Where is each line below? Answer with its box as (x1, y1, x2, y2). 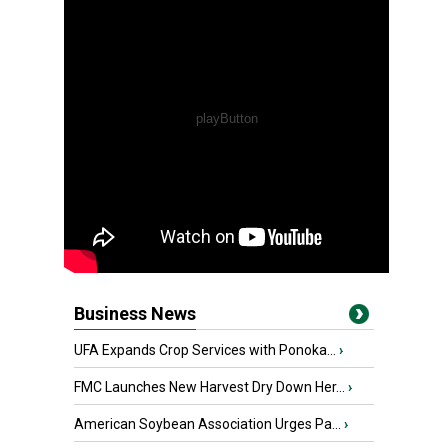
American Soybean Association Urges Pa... (74, 416, 341, 432)
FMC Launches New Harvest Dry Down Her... (74, 379, 345, 395)
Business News (74, 303, 196, 324)
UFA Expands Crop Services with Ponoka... (74, 342, 336, 358)
